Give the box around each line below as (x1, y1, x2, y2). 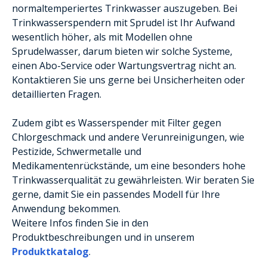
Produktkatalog (12, 244, 89, 258)
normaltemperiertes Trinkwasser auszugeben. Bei (12, 1, 237, 15)
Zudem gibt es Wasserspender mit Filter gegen (12, 116, 221, 129)
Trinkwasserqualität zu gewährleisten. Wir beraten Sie (12, 173, 254, 187)
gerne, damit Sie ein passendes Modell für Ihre (12, 187, 220, 201)
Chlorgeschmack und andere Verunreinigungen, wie (12, 130, 244, 144)
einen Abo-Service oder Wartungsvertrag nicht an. (12, 58, 236, 72)
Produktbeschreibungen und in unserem (12, 230, 194, 244)
